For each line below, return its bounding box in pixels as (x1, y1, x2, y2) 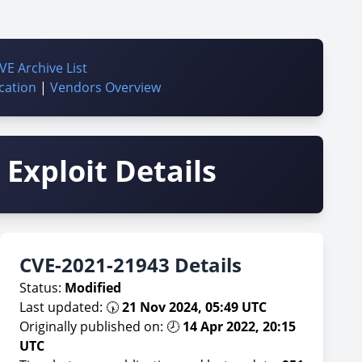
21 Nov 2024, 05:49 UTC (122, 298, 267, 316)
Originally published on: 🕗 (19, 318, 183, 335)
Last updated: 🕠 (19, 298, 122, 316)
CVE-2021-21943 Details (19, 251, 242, 278)
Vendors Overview (49, 78, 161, 96)
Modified (65, 279, 121, 297)
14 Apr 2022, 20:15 (183, 318, 296, 335)
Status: (19, 279, 65, 297)
